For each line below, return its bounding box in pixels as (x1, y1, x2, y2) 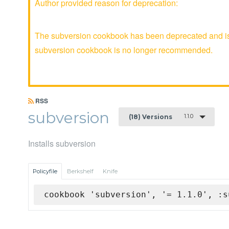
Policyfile (33, 168, 57, 175)
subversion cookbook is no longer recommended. (35, 44, 213, 56)
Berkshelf (67, 168, 94, 175)
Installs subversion (28, 138, 96, 150)
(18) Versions (129, 112, 172, 121)
